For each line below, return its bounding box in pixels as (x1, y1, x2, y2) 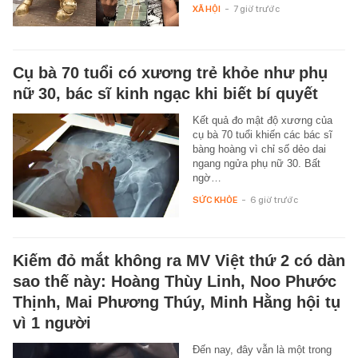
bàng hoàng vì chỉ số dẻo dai (192, 142, 326, 155)
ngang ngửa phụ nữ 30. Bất (192, 157, 320, 169)
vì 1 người (13, 313, 91, 332)
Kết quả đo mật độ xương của (192, 113, 332, 126)
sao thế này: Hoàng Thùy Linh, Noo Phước (13, 272, 336, 290)
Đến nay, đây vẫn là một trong (192, 343, 332, 356)
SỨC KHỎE (192, 193, 237, 205)
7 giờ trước (233, 2, 280, 14)
